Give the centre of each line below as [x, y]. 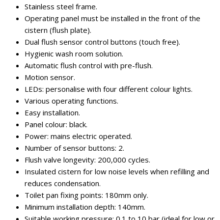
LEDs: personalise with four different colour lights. [109, 89]
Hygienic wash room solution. [74, 54]
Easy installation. [52, 112]
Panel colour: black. [56, 124]
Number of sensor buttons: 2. [74, 148]
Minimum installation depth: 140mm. [85, 207]
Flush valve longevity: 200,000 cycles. [87, 160]
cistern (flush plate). [58, 30]
